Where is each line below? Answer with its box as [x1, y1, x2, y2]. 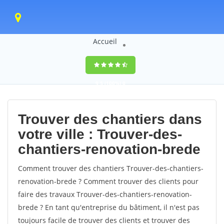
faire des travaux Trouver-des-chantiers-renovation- [18, 189, 192, 199]
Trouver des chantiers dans [18, 111, 202, 127]
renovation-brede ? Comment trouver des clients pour [18, 176, 198, 186]
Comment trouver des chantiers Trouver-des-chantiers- [18, 163, 203, 173]
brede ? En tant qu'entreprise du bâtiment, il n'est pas [18, 202, 199, 212]
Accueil [92, 36, 117, 46]
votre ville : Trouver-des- [18, 126, 182, 142]
